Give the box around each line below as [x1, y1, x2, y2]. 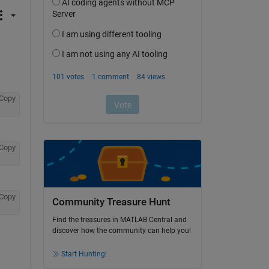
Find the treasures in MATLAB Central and [52, 216, 187, 225]
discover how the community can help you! [52, 226, 191, 235]
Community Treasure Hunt [52, 196, 171, 208]
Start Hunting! [61, 250, 107, 259]
